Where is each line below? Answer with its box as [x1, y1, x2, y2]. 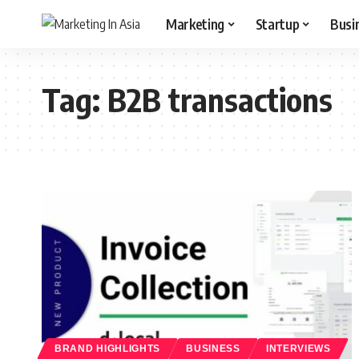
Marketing [166, 14, 224, 33]
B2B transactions [107, 79, 333, 119]
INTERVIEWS [265, 343, 331, 353]
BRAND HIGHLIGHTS [54, 343, 161, 353]
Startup [255, 14, 300, 33]
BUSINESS [186, 343, 240, 353]
